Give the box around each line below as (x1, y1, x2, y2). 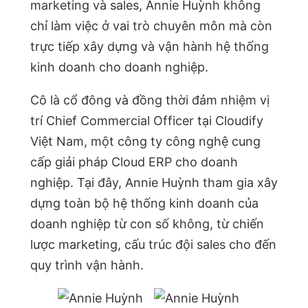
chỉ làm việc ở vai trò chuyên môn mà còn (30, 19, 272, 34)
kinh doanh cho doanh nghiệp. (30, 60, 208, 75)
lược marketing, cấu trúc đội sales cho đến (30, 237, 276, 252)
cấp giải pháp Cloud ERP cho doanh (30, 155, 238, 170)
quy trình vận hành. (30, 258, 144, 273)
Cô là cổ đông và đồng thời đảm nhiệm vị (30, 93, 269, 108)
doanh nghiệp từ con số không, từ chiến (30, 217, 264, 232)
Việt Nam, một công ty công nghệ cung (30, 134, 261, 149)
